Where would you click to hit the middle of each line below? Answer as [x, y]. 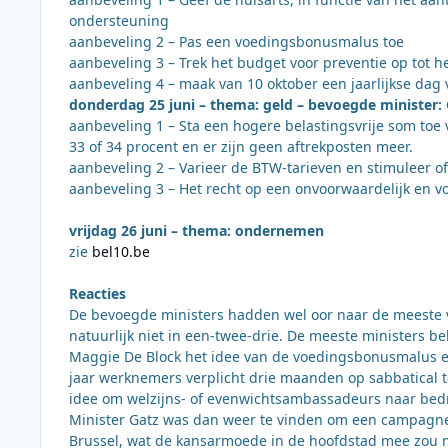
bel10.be [121, 251]
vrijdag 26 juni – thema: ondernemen [196, 230]
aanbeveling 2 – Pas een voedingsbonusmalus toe [236, 41]
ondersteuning [119, 20]
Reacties [97, 293]
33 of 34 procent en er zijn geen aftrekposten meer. [241, 146]
